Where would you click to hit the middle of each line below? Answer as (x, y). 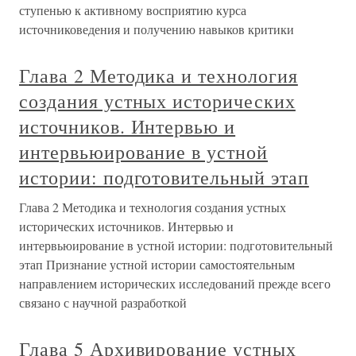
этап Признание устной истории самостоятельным (157, 264)
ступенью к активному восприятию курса (133, 10)
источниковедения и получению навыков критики (157, 29)
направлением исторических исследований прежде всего (175, 283)
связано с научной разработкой (103, 302)
